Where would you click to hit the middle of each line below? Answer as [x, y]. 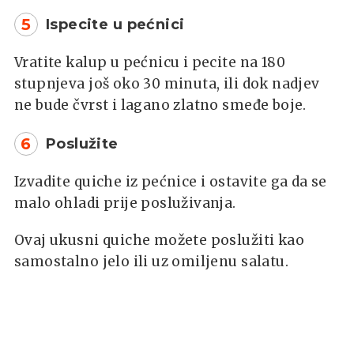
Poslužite [82, 143]
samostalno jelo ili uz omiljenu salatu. [151, 261]
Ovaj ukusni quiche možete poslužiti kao [159, 240]
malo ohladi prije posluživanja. [125, 203]
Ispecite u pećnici [115, 24]
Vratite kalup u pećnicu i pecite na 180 [150, 62]
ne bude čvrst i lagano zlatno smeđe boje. [160, 105]
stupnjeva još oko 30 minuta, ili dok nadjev [167, 83]
